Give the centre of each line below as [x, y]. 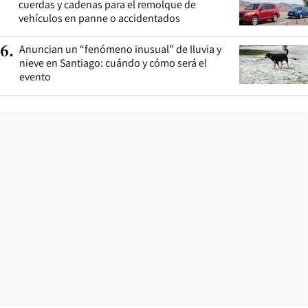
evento [35, 76]
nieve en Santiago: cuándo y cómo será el [113, 63]
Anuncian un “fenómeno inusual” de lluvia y [120, 49]
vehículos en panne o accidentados [99, 18]
